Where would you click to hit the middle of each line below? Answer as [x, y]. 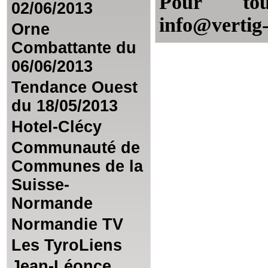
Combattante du [74, 48]
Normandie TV [67, 224]
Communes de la [77, 166]
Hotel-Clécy [57, 127]
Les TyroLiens [67, 245]
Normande [52, 203]
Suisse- [40, 185]
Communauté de [76, 148]
